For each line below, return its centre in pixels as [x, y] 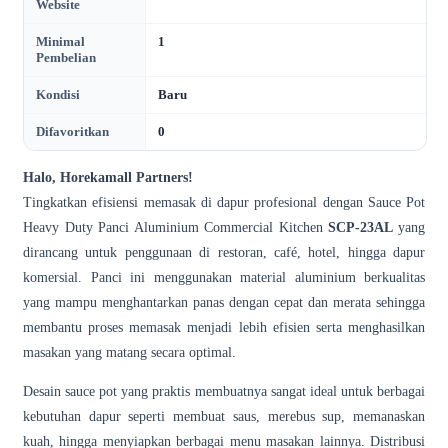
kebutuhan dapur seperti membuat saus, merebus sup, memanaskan [224, 416]
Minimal [60, 41]
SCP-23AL [363, 227]
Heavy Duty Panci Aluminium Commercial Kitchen [176, 227]
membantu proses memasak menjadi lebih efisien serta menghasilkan [224, 327]
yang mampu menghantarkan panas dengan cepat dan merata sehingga [224, 302]
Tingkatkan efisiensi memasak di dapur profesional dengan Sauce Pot [224, 202]
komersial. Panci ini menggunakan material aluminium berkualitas [224, 277]
